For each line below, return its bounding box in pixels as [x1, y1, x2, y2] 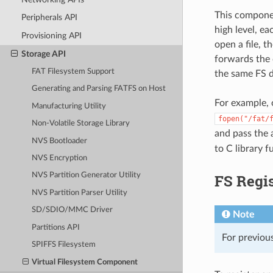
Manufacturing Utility [32, 102, 107, 110]
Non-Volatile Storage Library [32, 119, 130, 128]
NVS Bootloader [32, 136, 88, 145]
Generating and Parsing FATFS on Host [32, 85, 166, 93]
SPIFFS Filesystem [32, 241, 96, 249]
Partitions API [32, 223, 80, 232]
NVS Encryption [32, 154, 88, 162]
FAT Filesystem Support [32, 67, 115, 76]
